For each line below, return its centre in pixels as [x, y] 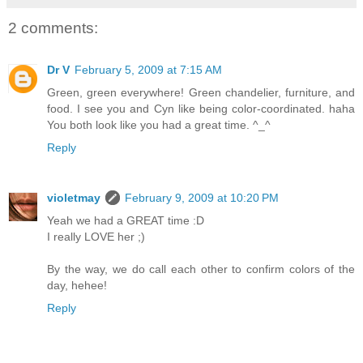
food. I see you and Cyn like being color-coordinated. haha [201, 109]
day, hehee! [77, 286]
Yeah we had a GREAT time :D [126, 221]
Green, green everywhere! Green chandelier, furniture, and [201, 93]
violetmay [74, 198]
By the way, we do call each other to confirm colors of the [201, 269]
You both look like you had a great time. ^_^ [159, 125]
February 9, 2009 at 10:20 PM [202, 198]
